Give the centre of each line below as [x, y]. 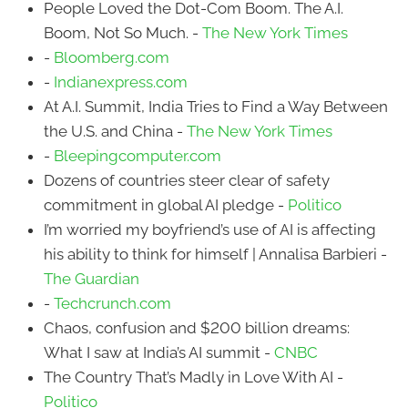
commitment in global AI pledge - [166, 204]
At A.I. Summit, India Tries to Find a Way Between [216, 106]
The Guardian [92, 278]
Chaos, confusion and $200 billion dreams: [197, 327]
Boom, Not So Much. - [123, 32]
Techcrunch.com [112, 303]
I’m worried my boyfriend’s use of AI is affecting [210, 229]
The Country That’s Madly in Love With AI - [194, 377]
